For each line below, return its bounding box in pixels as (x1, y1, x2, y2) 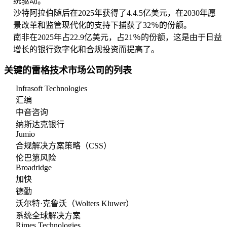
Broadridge (16, 163, 52, 172)
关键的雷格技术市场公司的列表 (4, 65, 132, 76)
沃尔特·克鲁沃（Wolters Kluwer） (16, 199, 134, 208)
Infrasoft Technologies (16, 84, 87, 93)
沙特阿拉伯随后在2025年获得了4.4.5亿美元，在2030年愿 (13, 9, 216, 18)
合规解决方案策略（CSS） (16, 141, 111, 150)
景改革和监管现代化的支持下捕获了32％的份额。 (13, 21, 192, 30)
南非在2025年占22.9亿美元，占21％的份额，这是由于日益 (13, 33, 222, 42)
